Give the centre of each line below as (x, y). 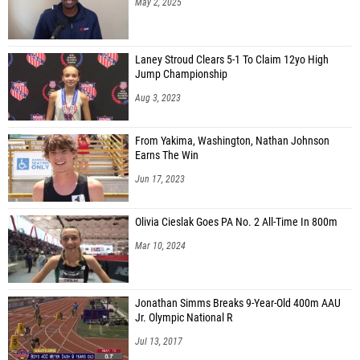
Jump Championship (181, 74)
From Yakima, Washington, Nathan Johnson (232, 141)
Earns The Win (167, 155)
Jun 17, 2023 (160, 179)
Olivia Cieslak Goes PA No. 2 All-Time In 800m (236, 222)
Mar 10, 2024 (160, 245)
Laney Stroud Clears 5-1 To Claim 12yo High (232, 59)
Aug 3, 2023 (158, 98)
